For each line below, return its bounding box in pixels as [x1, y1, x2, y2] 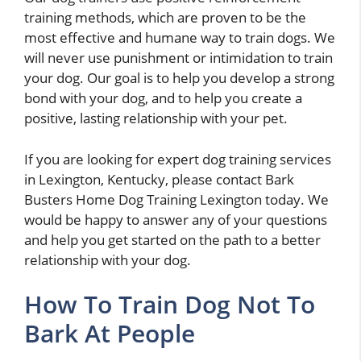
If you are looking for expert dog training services [24, 149, 331, 168]
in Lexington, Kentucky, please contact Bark [24, 169, 294, 189]
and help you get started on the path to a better [24, 230, 321, 249]
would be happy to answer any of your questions [24, 210, 327, 229]
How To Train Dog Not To [24, 288, 315, 322]
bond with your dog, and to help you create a [24, 89, 302, 108]
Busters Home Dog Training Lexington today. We [24, 189, 329, 209]
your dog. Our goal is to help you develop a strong [24, 68, 334, 88]
